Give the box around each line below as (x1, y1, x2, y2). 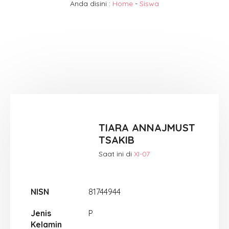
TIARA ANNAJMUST (99, 121, 196, 134)
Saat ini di (99, 149, 134, 158)
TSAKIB (99, 133, 135, 146)
